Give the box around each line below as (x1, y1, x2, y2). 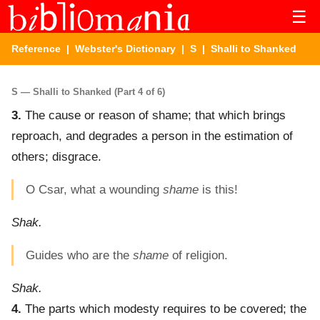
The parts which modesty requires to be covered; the (21, 302, 306, 316)
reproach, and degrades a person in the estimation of (11, 129, 293, 144)
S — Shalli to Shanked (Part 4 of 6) (11, 86, 165, 97)
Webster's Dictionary (75, 43, 176, 54)
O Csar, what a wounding (26, 183, 163, 197)
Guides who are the (26, 249, 133, 263)
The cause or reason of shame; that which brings (21, 109, 286, 123)
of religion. (169, 249, 228, 263)
